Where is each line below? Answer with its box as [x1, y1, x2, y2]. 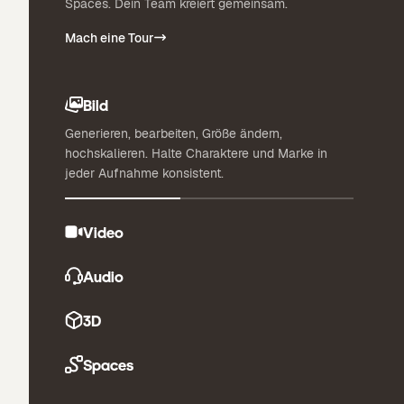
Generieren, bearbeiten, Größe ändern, [65, 124, 282, 142]
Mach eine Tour [65, 29, 154, 46]
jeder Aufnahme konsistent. [65, 164, 224, 181]
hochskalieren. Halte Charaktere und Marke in [65, 144, 327, 161]
